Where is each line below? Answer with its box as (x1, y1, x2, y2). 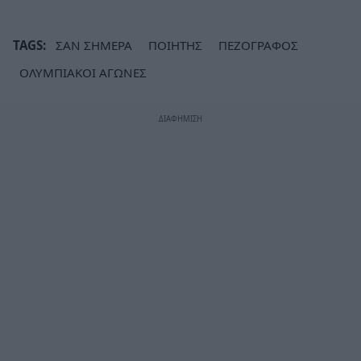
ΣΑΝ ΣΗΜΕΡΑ (56, 36, 132, 53)
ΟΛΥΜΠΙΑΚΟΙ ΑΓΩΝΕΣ (19, 64, 147, 81)
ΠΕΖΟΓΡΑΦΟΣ (218, 36, 298, 53)
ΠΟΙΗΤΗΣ (148, 36, 202, 53)
